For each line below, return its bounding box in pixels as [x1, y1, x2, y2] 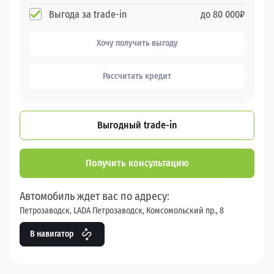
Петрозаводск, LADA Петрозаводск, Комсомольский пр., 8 [20, 206, 224, 217]
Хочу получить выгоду [96, 38, 178, 49]
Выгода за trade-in [49, 9, 127, 21]
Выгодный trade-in [97, 119, 177, 131]
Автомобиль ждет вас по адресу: [20, 190, 169, 204]
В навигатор [30, 229, 74, 240]
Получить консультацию [85, 157, 189, 169]
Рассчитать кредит [103, 71, 171, 82]
